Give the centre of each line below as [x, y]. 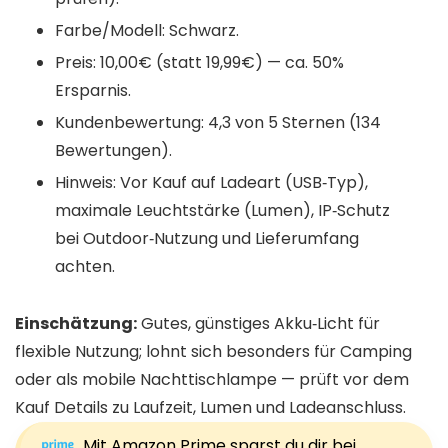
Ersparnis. [93, 90]
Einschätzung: [76, 323]
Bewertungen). [113, 150]
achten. [85, 266]
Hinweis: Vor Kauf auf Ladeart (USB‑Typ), [211, 182]
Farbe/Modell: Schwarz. [147, 30]
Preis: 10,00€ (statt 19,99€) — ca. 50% [199, 62]
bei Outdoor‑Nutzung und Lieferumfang [207, 238]
